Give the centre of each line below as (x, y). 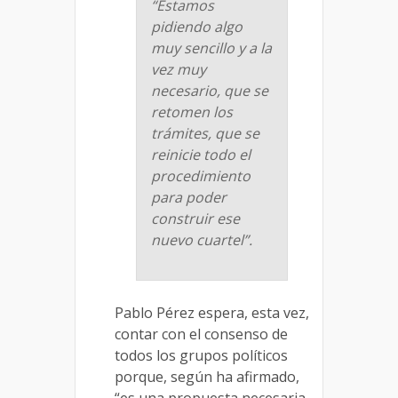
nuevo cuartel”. (202, 240)
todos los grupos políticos (201, 356)
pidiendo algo (197, 27)
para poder (189, 198)
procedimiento (201, 176)
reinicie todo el (201, 155)
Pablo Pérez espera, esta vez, (212, 313)
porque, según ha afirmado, (207, 377)
